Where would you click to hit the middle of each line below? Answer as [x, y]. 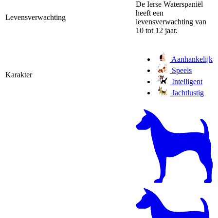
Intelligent [186, 81]
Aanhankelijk [191, 59]
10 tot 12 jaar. [157, 30]
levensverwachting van [171, 21]
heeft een [150, 13]
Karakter [19, 74]
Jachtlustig [187, 92]
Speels [181, 70]
